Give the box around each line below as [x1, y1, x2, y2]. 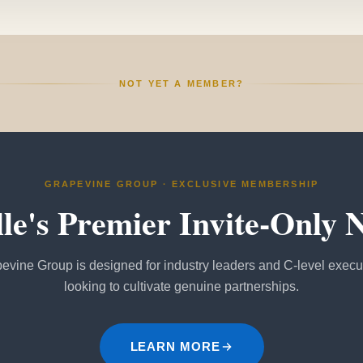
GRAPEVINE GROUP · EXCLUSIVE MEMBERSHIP [44, 179, 319, 190]
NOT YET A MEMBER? [118, 79, 245, 89]
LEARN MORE [130, 340, 220, 354]
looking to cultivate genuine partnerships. [64, 280, 299, 294]
